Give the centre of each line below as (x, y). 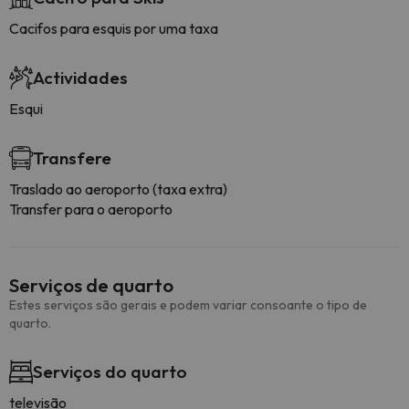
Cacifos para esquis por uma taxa (114, 28)
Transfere (72, 158)
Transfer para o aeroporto (91, 209)
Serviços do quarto (110, 372)
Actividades (80, 78)
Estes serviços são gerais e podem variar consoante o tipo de (188, 305)
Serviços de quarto (91, 285)
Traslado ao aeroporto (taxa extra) (118, 189)
